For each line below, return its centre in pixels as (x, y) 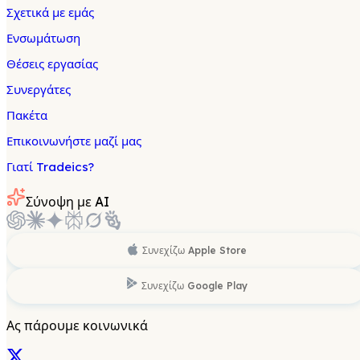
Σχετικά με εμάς (50, 12)
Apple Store (217, 250)
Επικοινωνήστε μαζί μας (74, 141)
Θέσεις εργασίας (52, 63)
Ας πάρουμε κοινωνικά (77, 325)
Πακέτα (27, 115)
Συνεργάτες (39, 89)
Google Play (217, 285)
